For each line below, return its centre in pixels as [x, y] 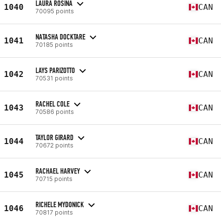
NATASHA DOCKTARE [60, 37]
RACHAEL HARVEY [58, 171]
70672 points [55, 145]
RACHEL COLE [53, 104]
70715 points [54, 179]
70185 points [54, 44]
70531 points [54, 78]
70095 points [55, 11]
